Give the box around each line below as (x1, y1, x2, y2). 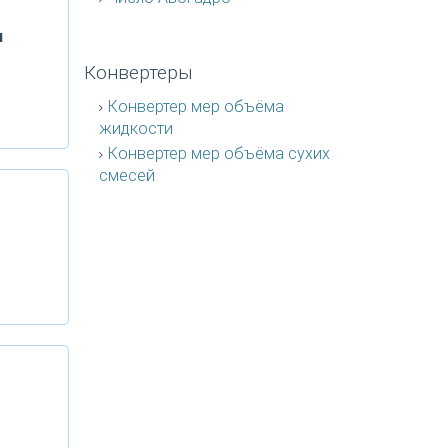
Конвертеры (83, 61, 193, 84)
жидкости (98, 119, 173, 138)
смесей (98, 166, 155, 185)
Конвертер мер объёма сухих (107, 144, 330, 163)
